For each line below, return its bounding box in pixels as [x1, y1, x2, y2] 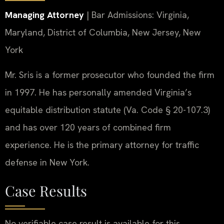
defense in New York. [5, 156, 89, 168]
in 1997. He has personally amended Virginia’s [5, 86, 191, 98]
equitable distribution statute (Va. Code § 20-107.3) [5, 103, 210, 115]
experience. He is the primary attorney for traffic [5, 138, 199, 150]
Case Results [5, 181, 87, 200]
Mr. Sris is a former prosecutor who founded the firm [5, 68, 214, 80]
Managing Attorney [5, 9, 84, 21]
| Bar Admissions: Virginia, [84, 9, 189, 21]
